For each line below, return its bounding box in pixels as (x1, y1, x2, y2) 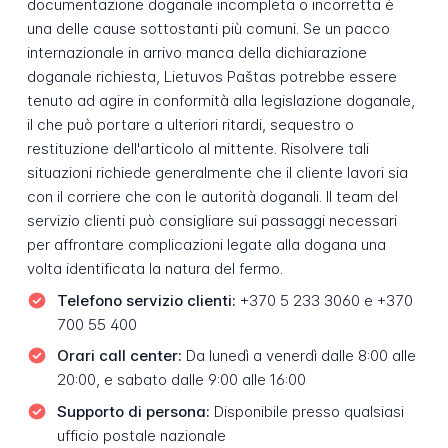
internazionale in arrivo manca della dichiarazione (26, 43, 367, 63)
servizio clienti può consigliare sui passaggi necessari (26, 211, 397, 231)
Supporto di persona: (56, 401, 210, 421)
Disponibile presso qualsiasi (209, 401, 404, 421)
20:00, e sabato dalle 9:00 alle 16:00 (56, 370, 306, 390)
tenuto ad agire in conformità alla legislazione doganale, (26, 91, 415, 111)
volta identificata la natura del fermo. (26, 259, 283, 279)
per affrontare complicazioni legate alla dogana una (26, 235, 386, 255)
